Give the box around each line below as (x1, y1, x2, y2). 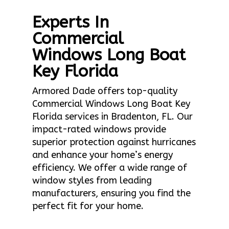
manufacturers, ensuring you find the (32, 188, 191, 199)
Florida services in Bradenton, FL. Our (32, 111, 193, 122)
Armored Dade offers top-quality (32, 85, 177, 97)
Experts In (32, 13, 109, 32)
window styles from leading (32, 175, 152, 186)
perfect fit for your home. (32, 200, 144, 212)
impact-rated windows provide (32, 124, 166, 135)
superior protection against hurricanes (32, 136, 196, 148)
